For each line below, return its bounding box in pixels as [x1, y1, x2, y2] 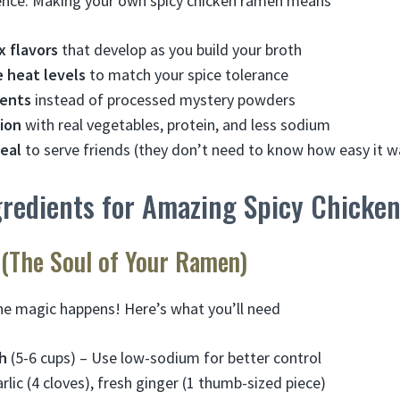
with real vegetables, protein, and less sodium [21, 113, 330, 135]
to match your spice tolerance [86, 63, 288, 85]
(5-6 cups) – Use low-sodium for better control [7, 346, 321, 368]
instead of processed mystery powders [31, 88, 296, 110]
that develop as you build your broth [58, 38, 302, 60]
